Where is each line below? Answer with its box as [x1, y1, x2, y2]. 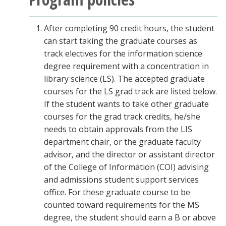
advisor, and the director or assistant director [44, 149, 215, 160]
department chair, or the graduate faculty [44, 136, 201, 147]
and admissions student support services [44, 174, 199, 185]
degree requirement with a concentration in [44, 61, 209, 72]
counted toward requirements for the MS [44, 199, 199, 210]
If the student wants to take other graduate [44, 98, 209, 109]
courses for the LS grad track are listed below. [44, 86, 217, 97]
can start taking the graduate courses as [44, 35, 197, 46]
